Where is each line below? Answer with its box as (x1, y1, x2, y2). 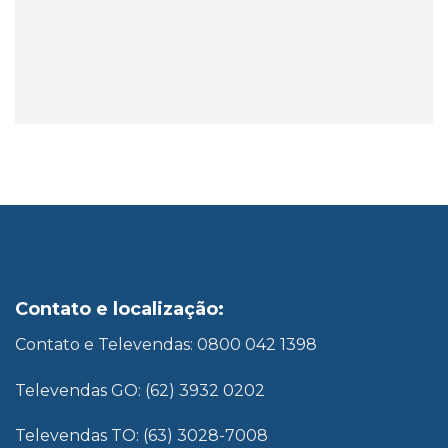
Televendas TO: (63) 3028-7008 (15, 426, 268, 446)
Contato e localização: (15, 297, 224, 320)
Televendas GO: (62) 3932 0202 (15, 380, 269, 400)
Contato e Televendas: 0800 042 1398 (15, 334, 317, 354)
